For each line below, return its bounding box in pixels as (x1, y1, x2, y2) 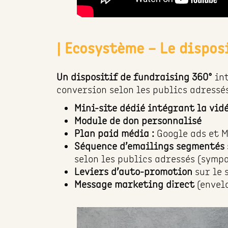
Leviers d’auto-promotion (74, 165, 195, 178)
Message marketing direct (74, 178, 197, 191)
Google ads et (156, 127, 219, 140)
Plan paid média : (74, 127, 157, 140)
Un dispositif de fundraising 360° (56, 70, 215, 83)
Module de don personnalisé (74, 115, 204, 127)
